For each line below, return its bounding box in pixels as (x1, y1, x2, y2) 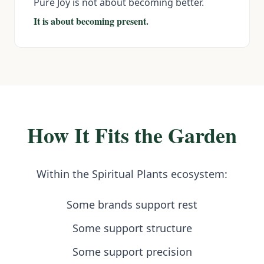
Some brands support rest (67, 197, 197, 212)
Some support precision (72, 245, 192, 259)
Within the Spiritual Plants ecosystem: (37, 167, 227, 181)
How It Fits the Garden (27, 120, 237, 151)
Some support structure (72, 221, 192, 236)
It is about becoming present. (34, 14, 148, 28)
